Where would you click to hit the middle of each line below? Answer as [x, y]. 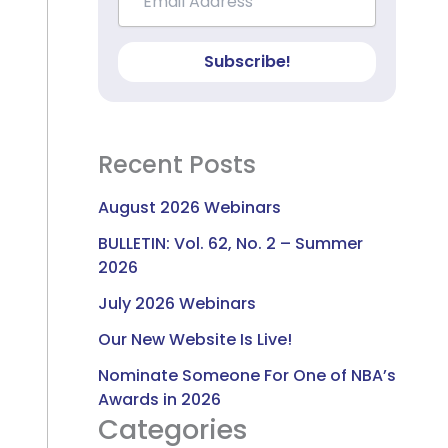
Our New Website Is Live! [195, 339]
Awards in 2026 [159, 399]
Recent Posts [177, 164]
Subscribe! [247, 61]
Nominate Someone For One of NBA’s [247, 375]
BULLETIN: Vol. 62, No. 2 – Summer [230, 243]
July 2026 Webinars [177, 303]
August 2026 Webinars [189, 207]
